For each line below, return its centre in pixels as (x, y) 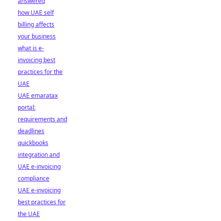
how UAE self (36, 13)
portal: (27, 107)
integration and (39, 155)
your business (37, 36)
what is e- (31, 48)
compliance (34, 178)
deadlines (31, 131)
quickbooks (33, 143)
